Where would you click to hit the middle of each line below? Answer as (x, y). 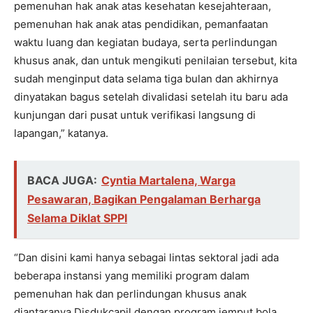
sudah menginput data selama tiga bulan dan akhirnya (146, 78)
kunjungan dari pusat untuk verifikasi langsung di (135, 115)
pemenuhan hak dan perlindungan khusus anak (130, 293)
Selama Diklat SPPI (77, 218)
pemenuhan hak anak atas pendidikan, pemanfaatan (141, 24)
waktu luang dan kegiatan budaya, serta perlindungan (146, 42)
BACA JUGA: (62, 180)
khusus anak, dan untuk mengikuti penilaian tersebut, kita (155, 60)
